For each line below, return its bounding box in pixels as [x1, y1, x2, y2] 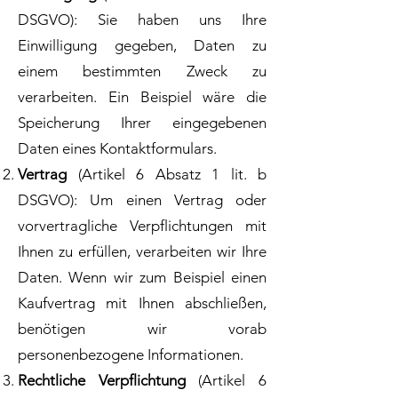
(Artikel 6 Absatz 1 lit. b [77, 165, 267, 183]
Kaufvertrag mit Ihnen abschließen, [18, 294, 267, 312]
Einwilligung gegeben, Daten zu [18, 36, 267, 54]
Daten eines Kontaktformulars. [18, 139, 217, 157]
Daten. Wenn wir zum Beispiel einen [18, 268, 267, 286]
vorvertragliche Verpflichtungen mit [18, 217, 267, 235]
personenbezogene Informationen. [18, 346, 243, 363]
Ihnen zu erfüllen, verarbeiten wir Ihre [18, 243, 267, 260]
